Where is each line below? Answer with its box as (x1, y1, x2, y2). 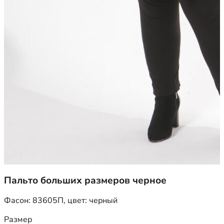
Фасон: (4, 195, 32, 206)
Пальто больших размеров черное (4, 174, 166, 187)
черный (89, 195, 117, 206)
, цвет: (63, 195, 89, 206)
